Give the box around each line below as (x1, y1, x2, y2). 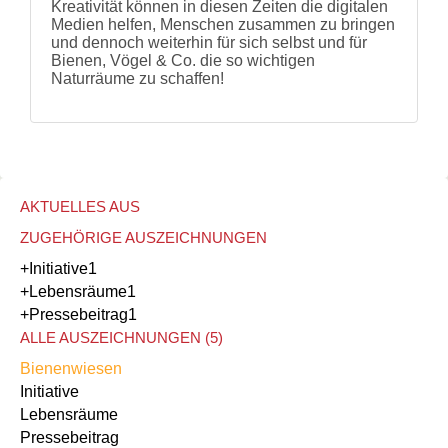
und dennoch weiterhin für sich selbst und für (51, 34, 367, 52)
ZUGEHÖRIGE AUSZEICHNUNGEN (20, 229, 267, 247)
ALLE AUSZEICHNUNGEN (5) (20, 329, 223, 347)
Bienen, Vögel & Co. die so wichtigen (51, 52, 315, 70)
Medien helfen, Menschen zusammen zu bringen (51, 16, 395, 34)
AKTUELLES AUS (20, 198, 140, 216)
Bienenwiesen (20, 360, 122, 378)
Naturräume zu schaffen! (51, 70, 224, 88)
